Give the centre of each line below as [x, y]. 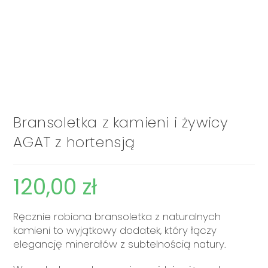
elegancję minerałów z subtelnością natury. [120, 244]
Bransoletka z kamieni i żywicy [121, 122]
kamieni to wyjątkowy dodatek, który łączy [115, 230]
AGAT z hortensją [74, 142]
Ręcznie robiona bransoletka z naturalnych [117, 216]
